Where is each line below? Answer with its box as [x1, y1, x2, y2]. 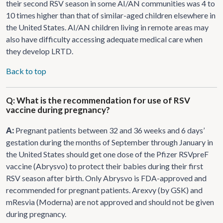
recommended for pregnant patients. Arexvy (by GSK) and [6, 185, 203, 195]
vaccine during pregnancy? [6, 104, 110, 115]
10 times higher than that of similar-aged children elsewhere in [6, 10, 216, 20]
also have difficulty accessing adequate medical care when [6, 34, 203, 44]
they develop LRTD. [6, 46, 73, 56]
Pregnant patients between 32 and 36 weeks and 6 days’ [15, 125, 205, 135]
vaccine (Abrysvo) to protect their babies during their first [6, 161, 203, 171]
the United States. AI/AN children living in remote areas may [6, 22, 209, 32]
